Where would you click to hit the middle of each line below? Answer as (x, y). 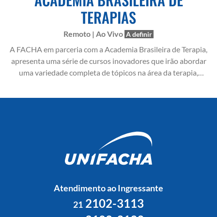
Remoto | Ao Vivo (94, 34)
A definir (139, 34)
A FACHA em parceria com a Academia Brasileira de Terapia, (108, 49)
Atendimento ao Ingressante (108, 188)
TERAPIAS (108, 17)
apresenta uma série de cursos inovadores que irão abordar (108, 61)
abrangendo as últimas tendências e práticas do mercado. (108, 84)
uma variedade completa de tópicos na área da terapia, (108, 72)
